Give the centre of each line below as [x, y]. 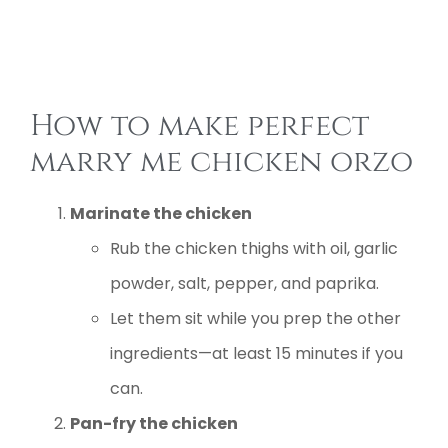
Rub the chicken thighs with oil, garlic [254, 248]
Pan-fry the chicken [154, 423]
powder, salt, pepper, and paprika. [244, 283]
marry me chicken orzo [221, 161]
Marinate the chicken [161, 213]
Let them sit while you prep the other [255, 318]
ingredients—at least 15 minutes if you [256, 353]
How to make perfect [199, 125]
